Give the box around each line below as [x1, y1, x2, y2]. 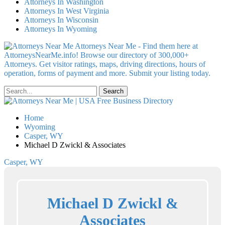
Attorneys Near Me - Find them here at [75, 42, 198, 50]
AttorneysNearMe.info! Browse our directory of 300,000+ [4, 51, 189, 59]
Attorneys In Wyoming [24, 25, 97, 33]
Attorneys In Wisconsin [24, 16, 98, 24]
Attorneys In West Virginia [24, 7, 109, 15]
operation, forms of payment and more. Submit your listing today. [4, 69, 210, 77]
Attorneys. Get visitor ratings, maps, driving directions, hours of [4, 60, 205, 68]
